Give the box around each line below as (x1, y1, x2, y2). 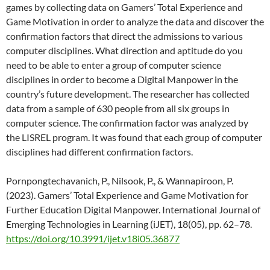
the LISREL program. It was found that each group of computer (6, 131, 262, 143)
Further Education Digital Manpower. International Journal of (6, 203, 260, 215)
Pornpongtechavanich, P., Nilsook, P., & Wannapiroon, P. (6, 174, 233, 186)
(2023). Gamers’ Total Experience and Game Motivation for (6, 189, 248, 201)
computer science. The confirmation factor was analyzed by (6, 116, 248, 128)
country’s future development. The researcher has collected (6, 87, 250, 99)
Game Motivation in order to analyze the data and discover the (6, 15, 264, 27)
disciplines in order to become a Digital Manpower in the (6, 73, 238, 85)
